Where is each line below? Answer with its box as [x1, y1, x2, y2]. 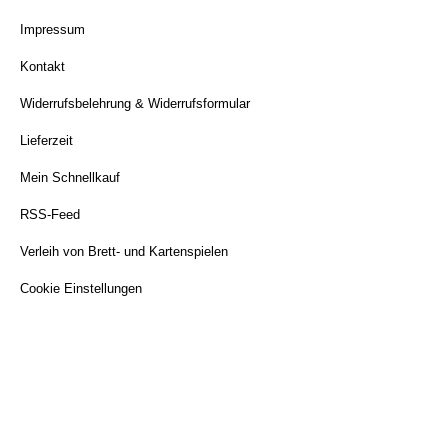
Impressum [20, 22, 85, 37]
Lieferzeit [20, 133, 73, 148]
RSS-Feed [20, 207, 80, 222]
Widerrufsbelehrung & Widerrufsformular [20, 96, 250, 111]
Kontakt [20, 59, 65, 74]
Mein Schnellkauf [20, 170, 120, 185]
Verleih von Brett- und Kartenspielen [20, 244, 228, 259]
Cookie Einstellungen [20, 281, 142, 296]
